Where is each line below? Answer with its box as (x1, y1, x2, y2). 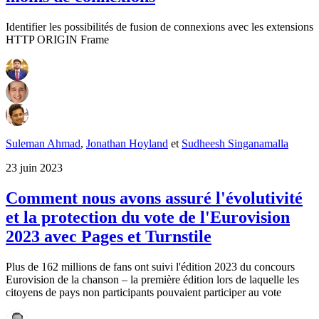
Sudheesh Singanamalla (182, 137, 288, 150)
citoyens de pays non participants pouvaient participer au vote (6, 286, 281, 298)
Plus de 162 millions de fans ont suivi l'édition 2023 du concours (6, 260, 295, 273)
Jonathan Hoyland (86, 137, 168, 150)
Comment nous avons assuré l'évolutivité (6, 188, 303, 207)
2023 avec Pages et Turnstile (6, 226, 211, 246)
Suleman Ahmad (6, 137, 80, 150)
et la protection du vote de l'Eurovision (6, 207, 290, 226)
